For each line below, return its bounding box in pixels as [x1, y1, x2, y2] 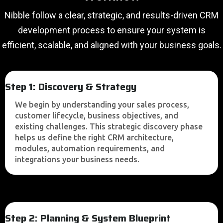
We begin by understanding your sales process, [15, 100, 189, 109]
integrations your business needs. [15, 155, 139, 164]
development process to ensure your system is [17, 25, 206, 35]
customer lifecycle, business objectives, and [15, 111, 178, 120]
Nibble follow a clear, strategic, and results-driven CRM [4, 10, 219, 20]
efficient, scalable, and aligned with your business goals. [1, 40, 222, 50]
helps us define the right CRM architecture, [15, 133, 174, 142]
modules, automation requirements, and [15, 144, 165, 153]
